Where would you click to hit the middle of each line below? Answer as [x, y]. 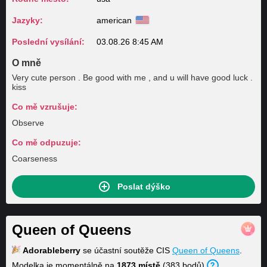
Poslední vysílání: [48, 42]
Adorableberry [52, 250]
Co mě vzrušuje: [45, 107]
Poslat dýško [144, 187]
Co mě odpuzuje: [46, 142]
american [114, 20]
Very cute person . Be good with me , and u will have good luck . [21, 77]
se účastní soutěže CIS [126, 250]
